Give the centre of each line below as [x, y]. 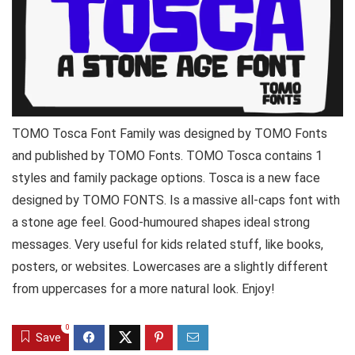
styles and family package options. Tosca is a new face [166, 178]
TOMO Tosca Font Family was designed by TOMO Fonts [170, 134]
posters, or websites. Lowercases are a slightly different [170, 267]
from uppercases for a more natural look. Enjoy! [143, 289]
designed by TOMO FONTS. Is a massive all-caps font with [176, 200]
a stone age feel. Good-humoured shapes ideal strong [161, 222]
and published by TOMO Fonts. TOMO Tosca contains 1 [167, 156]
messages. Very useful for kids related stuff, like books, [168, 244]
